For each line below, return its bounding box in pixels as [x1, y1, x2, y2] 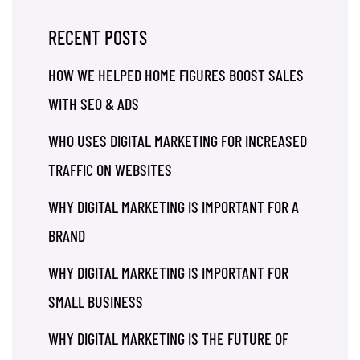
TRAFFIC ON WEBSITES [48, 160, 172, 179]
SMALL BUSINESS [48, 292, 143, 311]
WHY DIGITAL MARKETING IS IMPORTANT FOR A [48, 197, 299, 216]
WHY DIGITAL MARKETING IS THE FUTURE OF [48, 329, 288, 348]
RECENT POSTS [48, 26, 147, 49]
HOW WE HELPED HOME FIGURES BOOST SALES [48, 65, 304, 84]
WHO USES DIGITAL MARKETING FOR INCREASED [48, 131, 307, 150]
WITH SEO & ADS [48, 94, 139, 113]
